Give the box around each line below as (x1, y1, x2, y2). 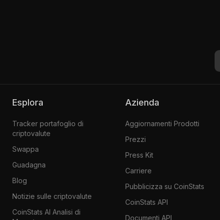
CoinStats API (125, 197, 168, 206)
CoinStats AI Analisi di (12, 207, 81, 216)
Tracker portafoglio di (12, 119, 83, 128)
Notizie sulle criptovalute (12, 192, 92, 200)
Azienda (131, 97, 159, 108)
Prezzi (125, 135, 146, 143)
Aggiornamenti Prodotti (125, 119, 199, 128)
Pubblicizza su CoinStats (125, 182, 204, 191)
